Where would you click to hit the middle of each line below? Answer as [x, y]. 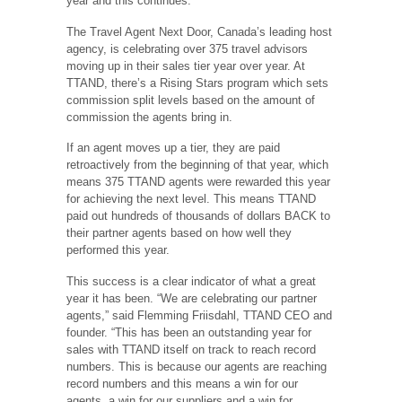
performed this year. [118, 250]
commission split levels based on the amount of [191, 100]
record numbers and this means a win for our [182, 383]
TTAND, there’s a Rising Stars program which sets [197, 83]
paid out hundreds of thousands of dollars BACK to [198, 216]
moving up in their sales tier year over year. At [186, 66]
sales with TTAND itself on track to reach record [191, 349]
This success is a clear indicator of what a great [191, 281]
